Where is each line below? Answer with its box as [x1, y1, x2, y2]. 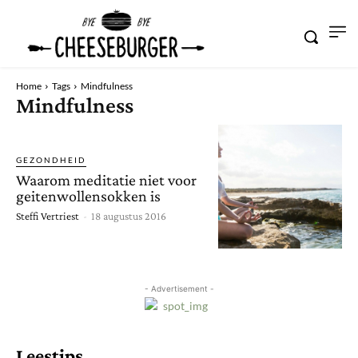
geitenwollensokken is [16, 186, 161, 205]
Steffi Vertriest [16, 209, 79, 222]
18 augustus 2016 [91, 209, 166, 222]
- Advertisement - [144, 284, 214, 294]
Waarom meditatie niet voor [16, 170, 197, 189]
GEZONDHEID [16, 154, 86, 165]
